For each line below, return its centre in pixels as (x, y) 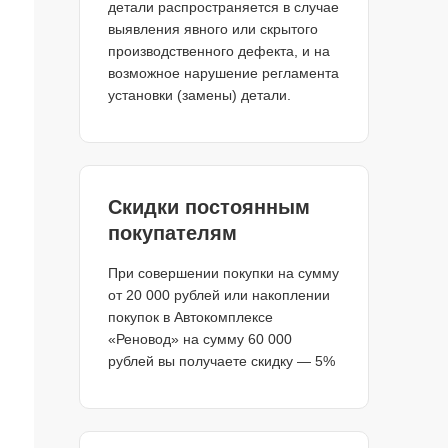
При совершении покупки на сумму (223, 273)
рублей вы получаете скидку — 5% (221, 361)
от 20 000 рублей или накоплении (218, 295)
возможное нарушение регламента (223, 73)
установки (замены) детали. (199, 95)
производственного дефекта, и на (218, 51)
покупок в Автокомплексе (190, 317)
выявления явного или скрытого (212, 29)
